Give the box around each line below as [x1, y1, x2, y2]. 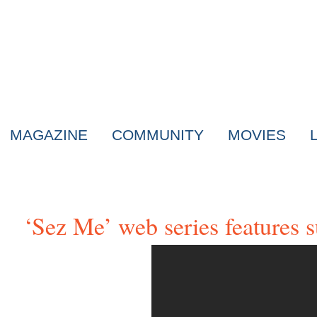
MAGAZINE [10, 127, 88, 143]
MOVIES [228, 127, 286, 143]
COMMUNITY [112, 127, 204, 143]
